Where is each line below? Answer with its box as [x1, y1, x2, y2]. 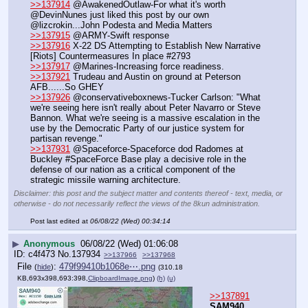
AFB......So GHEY [30, 82, 104, 93]
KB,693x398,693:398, [17, 274, 88, 283]
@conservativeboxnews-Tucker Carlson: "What [70, 92, 261, 103]
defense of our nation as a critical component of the [30, 164, 235, 175]
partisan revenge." [30, 133, 102, 144]
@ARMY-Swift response [70, 30, 169, 41]
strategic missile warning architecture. [30, 175, 181, 186]
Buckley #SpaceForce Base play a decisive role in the [30, 154, 246, 165]
